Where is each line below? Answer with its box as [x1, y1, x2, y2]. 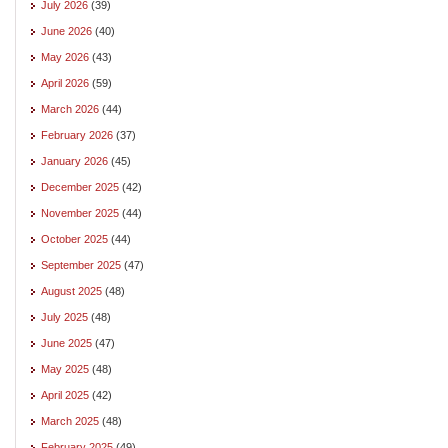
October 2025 [41, 232, 108, 245]
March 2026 [41, 102, 99, 115]
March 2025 [41, 414, 99, 427]
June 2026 [41, 24, 92, 37]
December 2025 [41, 180, 119, 193]
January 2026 [41, 154, 108, 167]
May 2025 [41, 362, 89, 375]
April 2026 [41, 76, 89, 89]
